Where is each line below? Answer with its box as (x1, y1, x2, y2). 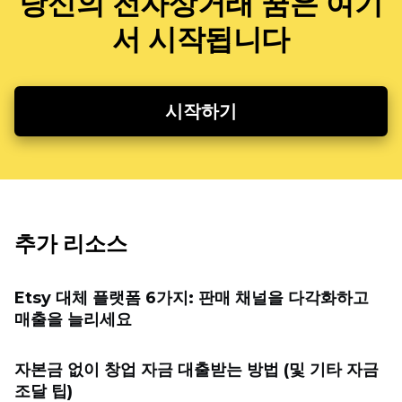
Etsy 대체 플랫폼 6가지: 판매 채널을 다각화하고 (14, 288, 369, 308)
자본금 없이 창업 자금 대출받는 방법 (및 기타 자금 (14, 360, 379, 380)
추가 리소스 (14, 231, 127, 257)
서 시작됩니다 (111, 22, 291, 57)
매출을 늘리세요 (14, 310, 132, 329)
